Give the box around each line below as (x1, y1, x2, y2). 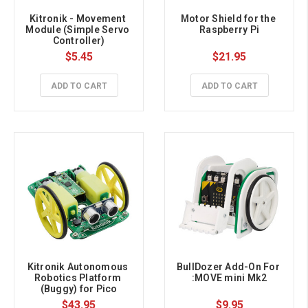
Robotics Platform (34, 272, 121, 284)
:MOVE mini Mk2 (191, 272, 267, 284)
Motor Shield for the (180, 13, 276, 25)
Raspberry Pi (199, 24, 259, 36)
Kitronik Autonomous (27, 261, 129, 273)
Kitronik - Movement (30, 13, 126, 25)
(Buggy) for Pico (40, 283, 118, 295)
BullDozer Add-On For (176, 261, 280, 273)
